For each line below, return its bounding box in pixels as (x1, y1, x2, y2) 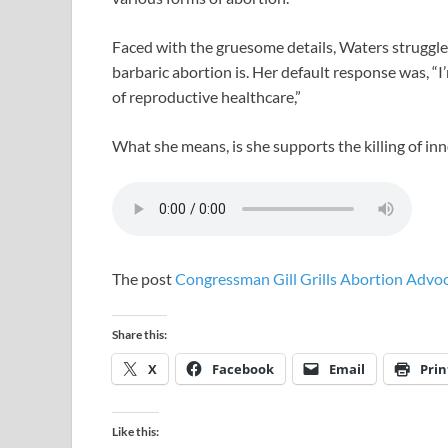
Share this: (112, 327, 167, 343)
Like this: (112, 424, 159, 440)
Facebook (212, 360, 274, 379)
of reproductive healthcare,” (112, 87, 301, 107)
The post (112, 269, 175, 289)
